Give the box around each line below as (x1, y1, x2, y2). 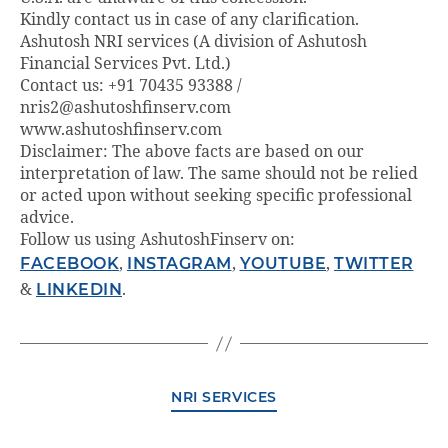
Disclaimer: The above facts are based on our (20, 142, 364, 163)
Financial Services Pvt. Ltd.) (20, 54, 231, 75)
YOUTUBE (239, 254, 326, 274)
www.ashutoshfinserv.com (20, 120, 222, 141)
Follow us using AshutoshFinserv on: (20, 230, 295, 251)
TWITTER (334, 254, 414, 274)
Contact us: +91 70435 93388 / (20, 76, 242, 97)
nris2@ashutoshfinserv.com (20, 98, 231, 119)
